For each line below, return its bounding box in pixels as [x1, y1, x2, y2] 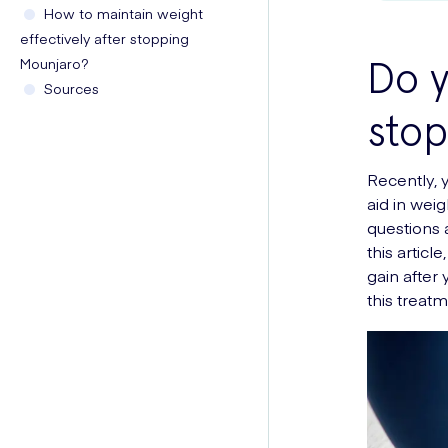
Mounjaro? [20, 53, 89, 73]
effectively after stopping [20, 28, 189, 48]
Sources [44, 78, 99, 98]
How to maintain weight [44, 3, 203, 23]
